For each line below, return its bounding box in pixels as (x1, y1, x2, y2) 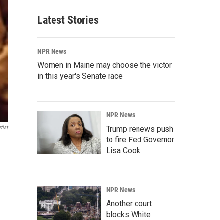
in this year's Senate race (37, 71, 123, 81)
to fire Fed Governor (106, 135, 174, 144)
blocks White (106, 210, 151, 219)
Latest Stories (37, 14, 99, 26)
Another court (106, 199, 152, 208)
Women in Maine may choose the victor (37, 60, 172, 70)
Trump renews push (106, 124, 173, 134)
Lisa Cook (106, 146, 140, 155)
